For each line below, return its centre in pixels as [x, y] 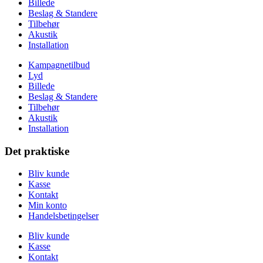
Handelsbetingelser [63, 216]
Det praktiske [37, 151]
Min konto [48, 205]
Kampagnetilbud [59, 65]
